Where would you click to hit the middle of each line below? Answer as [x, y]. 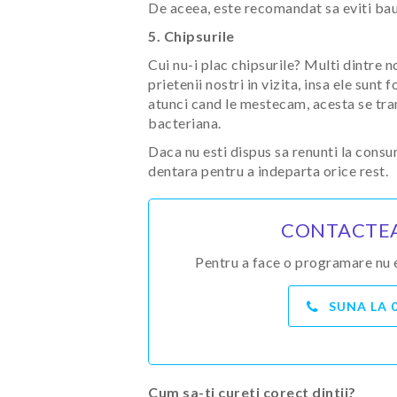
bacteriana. [185, 123]
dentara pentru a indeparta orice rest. [268, 171]
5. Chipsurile [191, 36]
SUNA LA [360, 306]
